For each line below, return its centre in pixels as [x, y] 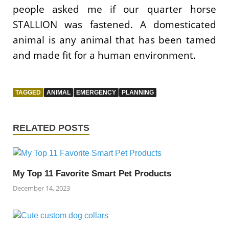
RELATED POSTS [51, 128]
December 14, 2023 [41, 188]
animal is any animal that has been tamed [114, 40]
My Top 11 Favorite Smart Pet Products [92, 173]
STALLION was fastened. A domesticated [114, 25]
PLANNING [138, 92]
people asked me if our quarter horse [114, 9]
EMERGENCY [96, 92]
